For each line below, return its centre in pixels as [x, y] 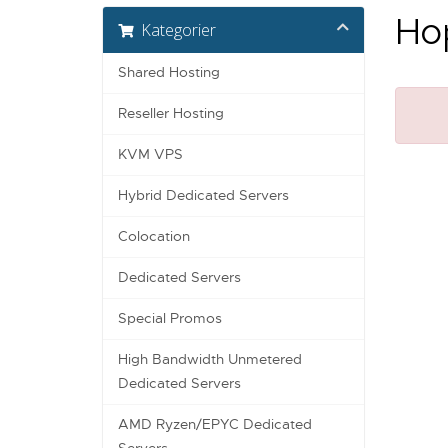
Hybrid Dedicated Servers [203, 196]
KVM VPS [150, 155]
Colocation [154, 237]
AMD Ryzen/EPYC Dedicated [215, 425]
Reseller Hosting [171, 114]
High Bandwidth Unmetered [210, 360]
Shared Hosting [169, 73]
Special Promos [170, 319]
